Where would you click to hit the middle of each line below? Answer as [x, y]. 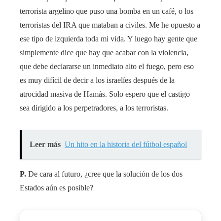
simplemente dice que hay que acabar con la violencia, [104, 53]
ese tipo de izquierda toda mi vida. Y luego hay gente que [109, 39]
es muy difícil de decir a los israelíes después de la [97, 80]
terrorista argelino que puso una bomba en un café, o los [107, 11]
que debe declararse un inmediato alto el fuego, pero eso [107, 67]
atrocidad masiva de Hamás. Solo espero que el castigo [105, 94]
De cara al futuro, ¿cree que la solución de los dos [104, 174]
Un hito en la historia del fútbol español [126, 145]
